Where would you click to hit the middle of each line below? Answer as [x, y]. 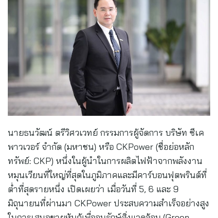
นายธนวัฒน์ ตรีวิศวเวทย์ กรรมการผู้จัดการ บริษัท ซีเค [106, 133]
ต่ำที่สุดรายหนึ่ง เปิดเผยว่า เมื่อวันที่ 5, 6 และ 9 [93, 189]
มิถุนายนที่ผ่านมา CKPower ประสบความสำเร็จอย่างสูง [109, 203]
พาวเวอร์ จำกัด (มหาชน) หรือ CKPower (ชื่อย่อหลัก [101, 147]
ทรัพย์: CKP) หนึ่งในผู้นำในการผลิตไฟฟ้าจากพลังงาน [105, 161]
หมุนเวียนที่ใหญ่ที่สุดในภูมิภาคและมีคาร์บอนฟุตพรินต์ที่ [107, 175]
